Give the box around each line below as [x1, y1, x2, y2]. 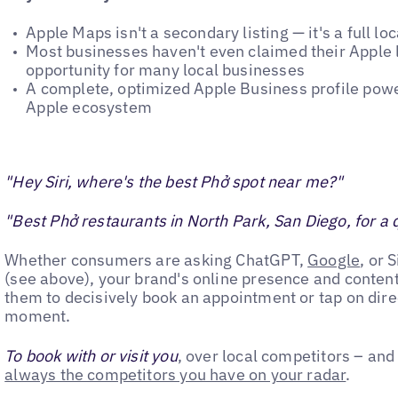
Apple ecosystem [26, 96, 152, 117]
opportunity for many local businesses [26, 59, 305, 80]
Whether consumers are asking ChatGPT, [4, 250, 308, 271]
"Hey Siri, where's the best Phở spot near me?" [4, 171, 344, 192]
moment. [4, 306, 71, 327]
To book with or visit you [4, 345, 178, 366]
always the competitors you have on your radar [4, 363, 346, 385]
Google [307, 250, 361, 271]
